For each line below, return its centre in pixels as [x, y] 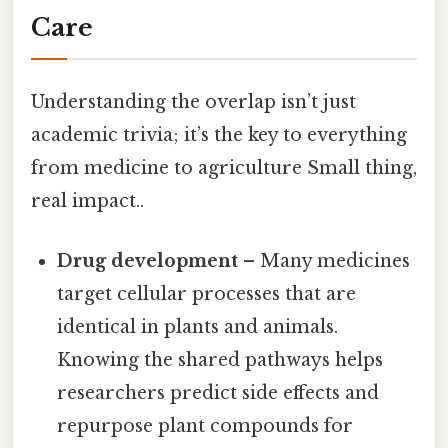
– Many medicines [324, 260]
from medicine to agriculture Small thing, [224, 168]
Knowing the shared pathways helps [220, 359]
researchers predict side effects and [218, 392]
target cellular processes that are [207, 293]
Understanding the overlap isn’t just [193, 102]
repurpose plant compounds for [205, 425]
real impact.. [87, 201]
